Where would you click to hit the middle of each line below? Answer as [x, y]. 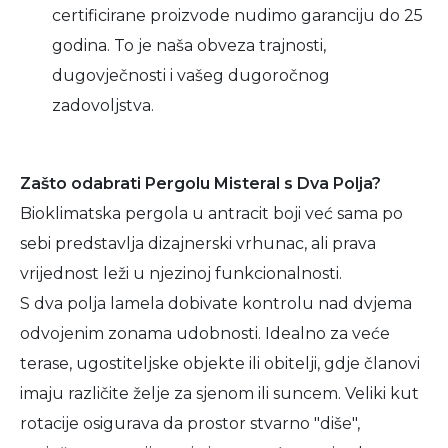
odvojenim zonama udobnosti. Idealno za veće [205, 333]
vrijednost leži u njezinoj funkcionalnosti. [181, 273]
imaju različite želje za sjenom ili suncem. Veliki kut [219, 393]
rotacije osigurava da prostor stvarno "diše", [190, 423]
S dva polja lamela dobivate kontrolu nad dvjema [216, 303]
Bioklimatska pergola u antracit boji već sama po [211, 213]
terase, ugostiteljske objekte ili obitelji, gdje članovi [220, 363]
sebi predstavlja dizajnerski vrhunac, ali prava [198, 243]
